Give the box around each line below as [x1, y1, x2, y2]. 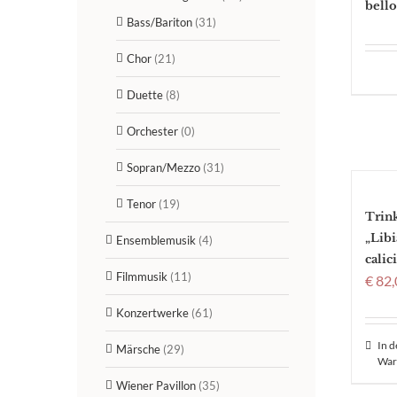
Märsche [116, 341, 160, 356]
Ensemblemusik [116, 232, 196, 247]
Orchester [127, 123, 178, 138]
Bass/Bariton [127, 14, 192, 29]
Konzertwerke [116, 305, 189, 320]
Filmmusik [116, 269, 167, 284]
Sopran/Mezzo [127, 160, 200, 175]
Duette [127, 87, 163, 102]
